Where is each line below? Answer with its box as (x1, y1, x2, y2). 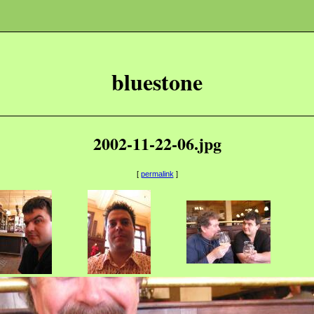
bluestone (111, 65, 203, 99)
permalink (140, 170, 174, 179)
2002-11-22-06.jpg (93, 131, 221, 156)
